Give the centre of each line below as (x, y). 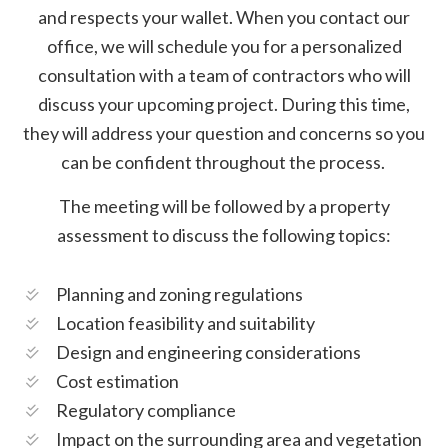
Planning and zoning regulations (179, 293)
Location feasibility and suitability (185, 322)
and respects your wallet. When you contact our (224, 16)
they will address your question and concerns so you (224, 132)
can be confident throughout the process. (224, 161)
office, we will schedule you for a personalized (224, 45)
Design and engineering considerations (208, 351)
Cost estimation (117, 380)
